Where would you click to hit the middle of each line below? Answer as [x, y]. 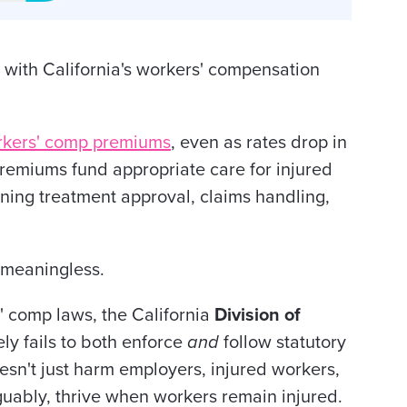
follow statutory [283, 342]
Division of [258, 315]
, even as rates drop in [259, 143]
